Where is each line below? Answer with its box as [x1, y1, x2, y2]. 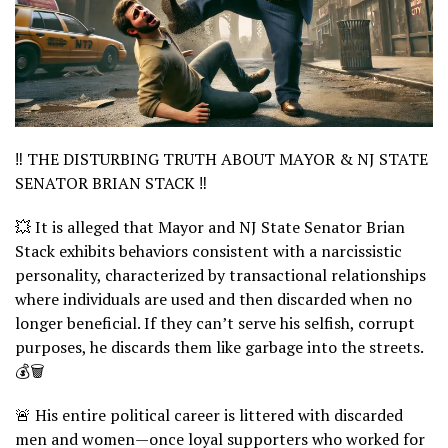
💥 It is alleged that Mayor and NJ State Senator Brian [15, 215, 405, 238]
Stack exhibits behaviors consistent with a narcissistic [15, 239, 402, 262]
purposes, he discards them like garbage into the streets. [15, 335, 423, 358]
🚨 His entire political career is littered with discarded [15, 403, 403, 426]
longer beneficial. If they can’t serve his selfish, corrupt [15, 311, 415, 334]
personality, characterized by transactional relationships [15, 263, 426, 286]
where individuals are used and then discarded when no [15, 287, 412, 310]
